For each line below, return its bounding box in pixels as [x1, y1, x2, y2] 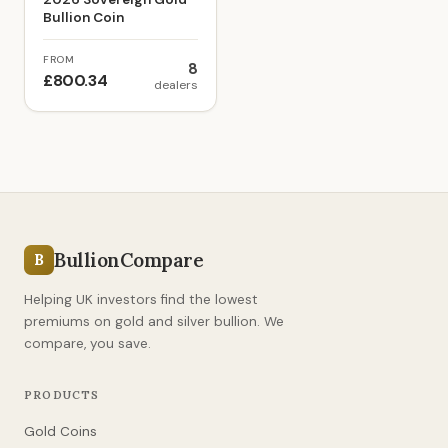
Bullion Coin [43, 9, 124, 26]
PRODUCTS [24, 388, 100, 402]
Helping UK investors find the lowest [24, 291, 258, 308]
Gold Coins [24, 423, 97, 440]
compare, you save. [24, 335, 151, 352]
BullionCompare [54, 248, 204, 272]
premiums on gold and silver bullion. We [24, 313, 284, 330]
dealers [154, 77, 198, 93]
